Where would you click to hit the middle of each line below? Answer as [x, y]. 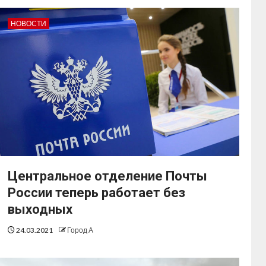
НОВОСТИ [29, 24]
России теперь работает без [97, 193]
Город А [80, 230]
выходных [40, 210]
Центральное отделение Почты [108, 176]
